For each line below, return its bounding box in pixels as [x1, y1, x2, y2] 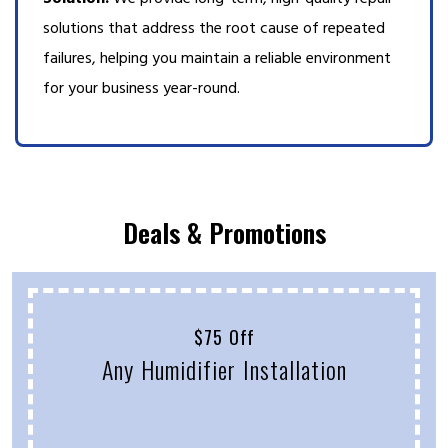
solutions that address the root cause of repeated [43, 17, 385, 40]
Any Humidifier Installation [101, 351, 347, 388]
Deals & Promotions [122, 213, 326, 253]
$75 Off [193, 324, 255, 351]
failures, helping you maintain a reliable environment [43, 47, 391, 70]
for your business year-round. [43, 77, 240, 100]
